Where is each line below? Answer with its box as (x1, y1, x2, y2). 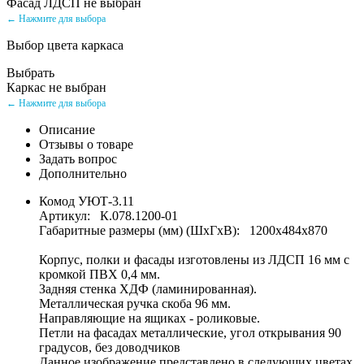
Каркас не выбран (6, 80, 106, 94)
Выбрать (6, 65, 54, 80)
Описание (39, 122, 95, 136)
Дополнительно (39, 166, 127, 180)
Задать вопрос (39, 151, 117, 166)
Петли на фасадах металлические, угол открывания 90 (39, 325, 341, 340)
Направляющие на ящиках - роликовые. (39, 310, 260, 325)
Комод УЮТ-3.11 (39, 193, 134, 208)
